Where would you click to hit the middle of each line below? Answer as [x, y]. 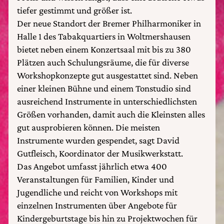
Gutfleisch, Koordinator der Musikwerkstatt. [100, 153]
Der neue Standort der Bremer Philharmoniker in [109, 23]
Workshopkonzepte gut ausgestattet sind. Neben [107, 75]
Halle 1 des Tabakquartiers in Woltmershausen [104, 36]
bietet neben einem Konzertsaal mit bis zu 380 [104, 49]
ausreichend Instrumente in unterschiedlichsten [107, 101]
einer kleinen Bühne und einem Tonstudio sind [104, 88]
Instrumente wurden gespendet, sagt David [98, 140]
